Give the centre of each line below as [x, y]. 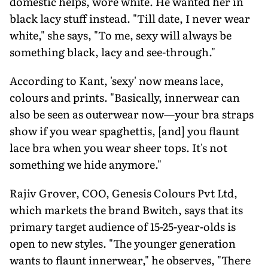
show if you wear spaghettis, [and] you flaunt [124, 130]
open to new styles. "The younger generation [123, 243]
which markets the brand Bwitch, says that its [126, 209]
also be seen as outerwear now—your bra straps [132, 114]
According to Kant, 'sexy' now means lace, [117, 80]
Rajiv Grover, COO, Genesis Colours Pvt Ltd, [124, 193]
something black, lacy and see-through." [112, 51]
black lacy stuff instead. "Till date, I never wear [130, 18]
